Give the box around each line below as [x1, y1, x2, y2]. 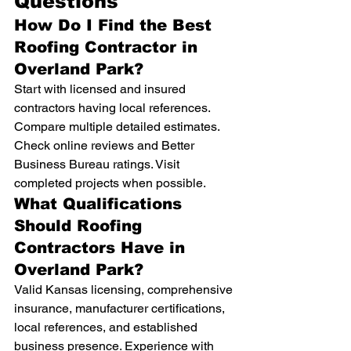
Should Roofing [14, 217, 147, 234]
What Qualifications [14, 195, 187, 212]
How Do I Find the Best [14, 16, 217, 34]
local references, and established [14, 320, 201, 335]
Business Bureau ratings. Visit [14, 157, 183, 172]
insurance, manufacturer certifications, [14, 301, 228, 316]
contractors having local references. [14, 100, 213, 115]
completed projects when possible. [14, 175, 206, 190]
